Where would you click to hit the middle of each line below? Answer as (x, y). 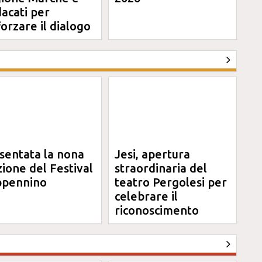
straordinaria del (161, 168)
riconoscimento (157, 210)
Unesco (135, 224)
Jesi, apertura (153, 154)
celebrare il (146, 196)
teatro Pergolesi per (171, 182)
